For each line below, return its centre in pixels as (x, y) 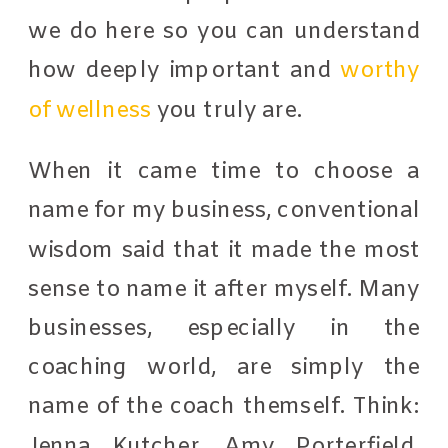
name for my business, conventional (224, 210)
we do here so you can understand (224, 31)
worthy (380, 70)
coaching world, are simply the (224, 367)
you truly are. (229, 110)
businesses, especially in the (224, 328)
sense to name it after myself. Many (224, 289)
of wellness (90, 110)
